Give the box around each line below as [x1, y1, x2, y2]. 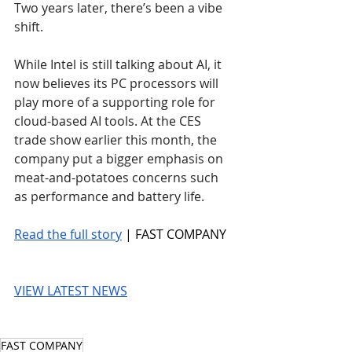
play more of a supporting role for [14, 93, 218, 112]
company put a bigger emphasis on [14, 150, 226, 168]
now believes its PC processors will [14, 75, 222, 93]
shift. [14, 18, 43, 36]
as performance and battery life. [14, 188, 204, 206]
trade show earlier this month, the [14, 131, 220, 149]
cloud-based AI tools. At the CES [14, 112, 204, 130]
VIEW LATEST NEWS [14, 282, 127, 300]
